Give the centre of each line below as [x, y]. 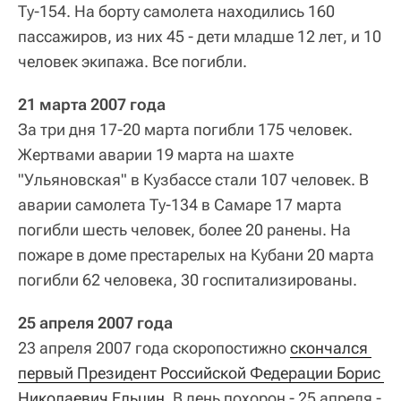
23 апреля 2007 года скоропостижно [154, 347]
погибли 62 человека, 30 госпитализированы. [188, 279]
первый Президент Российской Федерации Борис [199, 372]
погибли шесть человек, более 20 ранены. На [184, 229]
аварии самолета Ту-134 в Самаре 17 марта [180, 204]
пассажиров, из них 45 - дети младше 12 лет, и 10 [200, 36]
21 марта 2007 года [92, 104]
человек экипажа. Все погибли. [132, 61]
